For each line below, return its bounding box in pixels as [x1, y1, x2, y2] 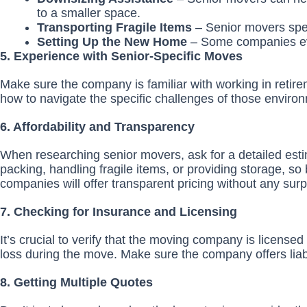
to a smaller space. [37, 5, 140, 20]
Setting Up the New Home [37, 34, 191, 49]
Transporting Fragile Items [37, 20, 192, 34]
